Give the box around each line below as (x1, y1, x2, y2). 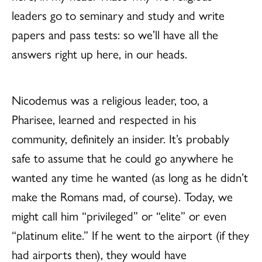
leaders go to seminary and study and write (12, 5, 225, 23)
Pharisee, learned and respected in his (12, 109, 196, 127)
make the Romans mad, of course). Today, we (12, 187, 233, 205)
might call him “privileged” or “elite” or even (12, 206, 226, 224)
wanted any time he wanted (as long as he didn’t (12, 167, 248, 185)
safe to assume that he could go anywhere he (12, 148, 233, 166)
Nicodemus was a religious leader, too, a (12, 90, 208, 108)
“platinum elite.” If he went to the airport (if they (12, 225, 249, 243)
